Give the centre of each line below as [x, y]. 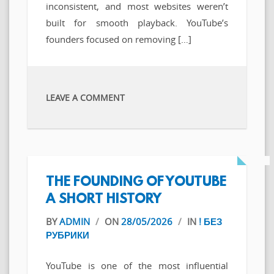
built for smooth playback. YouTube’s [137, 23]
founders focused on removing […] [119, 39]
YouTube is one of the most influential [137, 265]
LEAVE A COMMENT [85, 98]
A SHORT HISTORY [104, 200]
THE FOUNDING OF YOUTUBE [136, 183]
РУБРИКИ [68, 235]
